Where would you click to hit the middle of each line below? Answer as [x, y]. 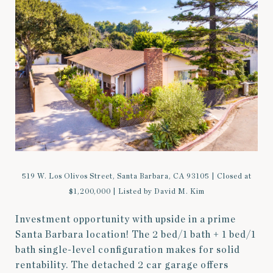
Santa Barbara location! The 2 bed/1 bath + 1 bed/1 [136, 235]
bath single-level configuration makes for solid [128, 250]
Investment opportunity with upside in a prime [126, 220]
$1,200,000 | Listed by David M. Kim [136, 192]
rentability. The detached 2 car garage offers [122, 265]
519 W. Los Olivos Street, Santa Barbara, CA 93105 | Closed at [136, 176]
